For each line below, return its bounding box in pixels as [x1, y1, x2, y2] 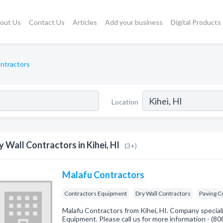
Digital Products [171, 17, 221, 26]
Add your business [105, 17, 163, 26]
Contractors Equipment [64, 190, 127, 197]
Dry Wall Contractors [135, 190, 191, 197]
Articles [73, 17, 97, 26]
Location [111, 97, 138, 106]
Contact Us [29, 17, 65, 26]
